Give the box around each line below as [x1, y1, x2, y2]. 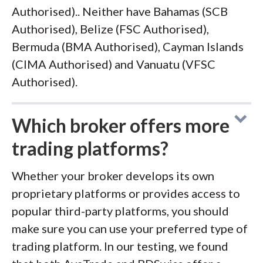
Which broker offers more [12, 114, 230, 137]
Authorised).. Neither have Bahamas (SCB [12, 4, 228, 18]
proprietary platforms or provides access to [12, 186, 240, 200]
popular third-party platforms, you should [12, 204, 229, 218]
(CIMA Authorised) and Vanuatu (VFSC [12, 57, 215, 71]
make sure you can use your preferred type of [12, 221, 248, 235]
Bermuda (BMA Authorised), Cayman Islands [12, 39, 244, 53]
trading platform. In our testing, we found [12, 239, 228, 253]
